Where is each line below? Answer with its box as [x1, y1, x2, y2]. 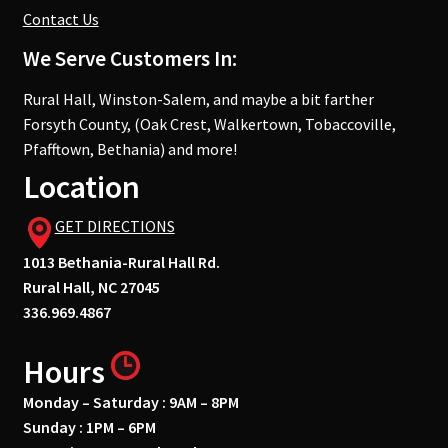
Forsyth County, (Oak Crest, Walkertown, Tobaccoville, [22, 113, 396, 134]
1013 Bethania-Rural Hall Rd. [22, 251, 220, 272]
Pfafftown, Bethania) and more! [22, 138, 237, 159]
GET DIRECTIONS [54, 215, 175, 236]
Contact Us [22, 9, 99, 30]
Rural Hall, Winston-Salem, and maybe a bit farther [22, 88, 374, 109]
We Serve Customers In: [22, 45, 237, 73]
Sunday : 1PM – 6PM [22, 417, 156, 438]
